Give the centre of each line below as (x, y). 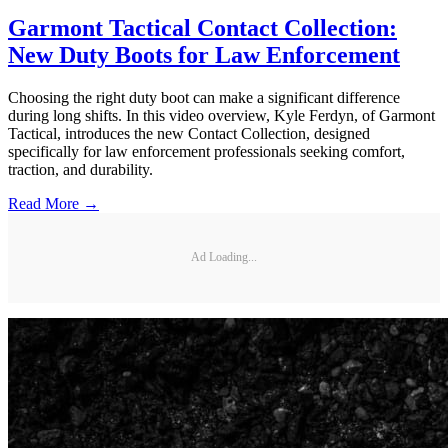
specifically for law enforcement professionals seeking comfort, (206, 151)
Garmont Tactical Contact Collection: (202, 27)
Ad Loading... (224, 257)
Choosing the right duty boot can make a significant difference (204, 97)
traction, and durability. (80, 169)
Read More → (53, 203)
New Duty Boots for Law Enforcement (204, 54)
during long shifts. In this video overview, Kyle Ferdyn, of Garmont (221, 115)
